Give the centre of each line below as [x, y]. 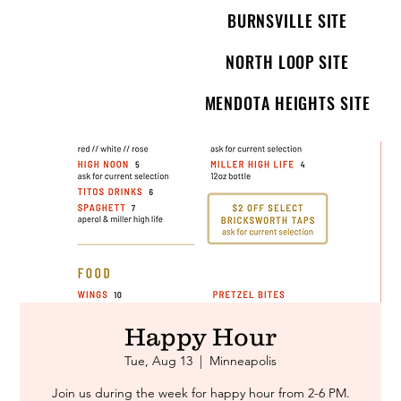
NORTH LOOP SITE [287, 62]
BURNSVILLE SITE [287, 21]
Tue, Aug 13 [158, 361]
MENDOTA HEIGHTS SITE [287, 103]
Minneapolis [243, 361]
